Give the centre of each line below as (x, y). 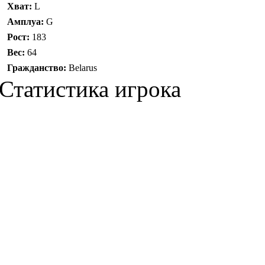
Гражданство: (37, 67)
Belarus (82, 67)
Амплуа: (25, 21)
